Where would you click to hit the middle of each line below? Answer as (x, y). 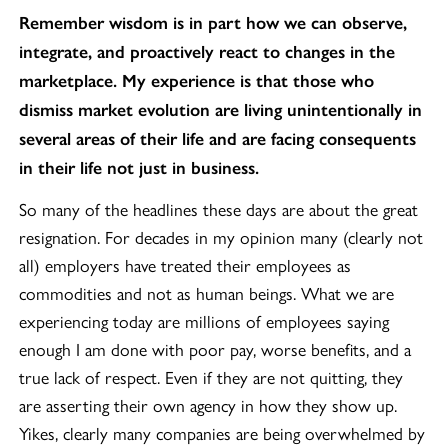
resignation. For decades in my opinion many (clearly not (221, 237)
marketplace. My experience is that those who (197, 80)
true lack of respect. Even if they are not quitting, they (211, 377)
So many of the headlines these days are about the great (219, 209)
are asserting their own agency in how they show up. (208, 405)
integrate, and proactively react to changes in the (207, 51)
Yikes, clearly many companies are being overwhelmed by (222, 433)
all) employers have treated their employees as (185, 265)
